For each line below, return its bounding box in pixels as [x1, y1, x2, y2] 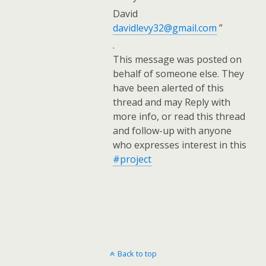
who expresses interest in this [113, 138, 246, 151]
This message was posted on [113, 53, 242, 66]
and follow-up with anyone [113, 124, 232, 137]
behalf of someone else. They [113, 67, 244, 80]
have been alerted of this [113, 81, 224, 94]
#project [113, 153, 151, 166]
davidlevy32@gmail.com [113, 21, 217, 34]
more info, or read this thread [113, 110, 245, 123]
